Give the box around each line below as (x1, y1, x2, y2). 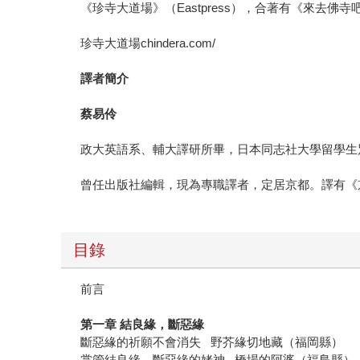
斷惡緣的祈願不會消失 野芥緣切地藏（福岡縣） (80, 335, 344, 350)
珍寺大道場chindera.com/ (80, 36, 216, 51)
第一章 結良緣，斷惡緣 (80, 317, 205, 332)
